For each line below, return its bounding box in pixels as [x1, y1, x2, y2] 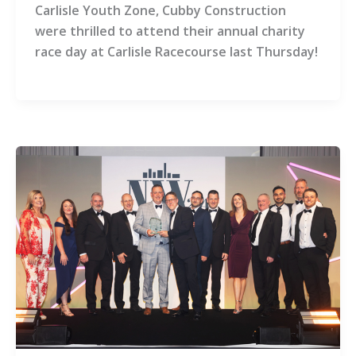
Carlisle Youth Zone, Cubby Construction [35, 2, 286, 20]
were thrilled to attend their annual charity [35, 22, 305, 41]
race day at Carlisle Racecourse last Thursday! [35, 43, 318, 61]
